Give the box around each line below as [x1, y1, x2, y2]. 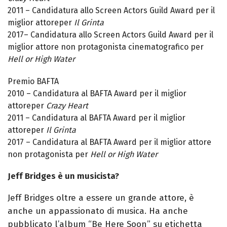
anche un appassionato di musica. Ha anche [8, 206, 188, 217]
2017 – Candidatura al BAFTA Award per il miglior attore [8, 137, 211, 147]
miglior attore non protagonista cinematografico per [8, 42, 204, 52]
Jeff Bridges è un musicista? [8, 171, 119, 182]
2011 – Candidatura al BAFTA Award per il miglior [8, 113, 185, 123]
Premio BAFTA [8, 77, 59, 87]
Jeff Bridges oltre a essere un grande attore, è [8, 193, 194, 204]
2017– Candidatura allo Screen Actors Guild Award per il [8, 30, 213, 40]
